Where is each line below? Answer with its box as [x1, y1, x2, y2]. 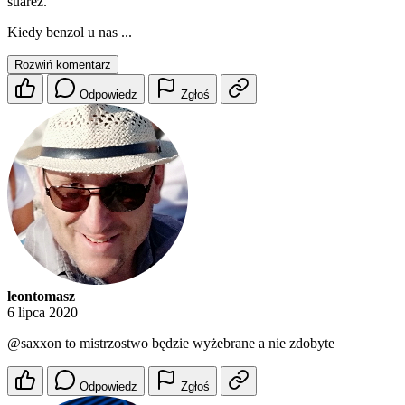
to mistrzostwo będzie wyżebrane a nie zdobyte [61, 335, 334, 352]
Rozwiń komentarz [14, 58, 111, 72]
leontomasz [7, 288, 75, 305]
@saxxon [7, 335, 61, 352]
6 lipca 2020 [7, 305, 78, 321]
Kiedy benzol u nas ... [7, 24, 132, 41]
